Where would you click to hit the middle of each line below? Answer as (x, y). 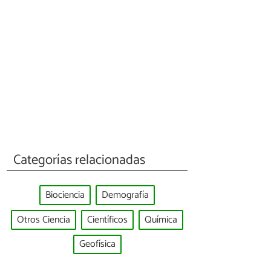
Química (161, 220)
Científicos (107, 220)
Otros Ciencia (44, 220)
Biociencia (65, 195)
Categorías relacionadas (80, 160)
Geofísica (97, 244)
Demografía (125, 195)
